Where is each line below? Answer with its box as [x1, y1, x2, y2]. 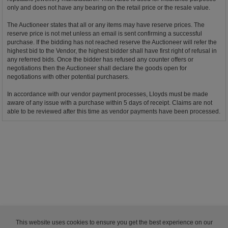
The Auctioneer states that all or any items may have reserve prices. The [7, 21, 205, 29]
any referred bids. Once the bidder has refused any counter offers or [7, 56, 193, 64]
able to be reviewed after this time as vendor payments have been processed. [7, 108, 220, 116]
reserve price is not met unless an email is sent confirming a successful [7, 30, 202, 38]
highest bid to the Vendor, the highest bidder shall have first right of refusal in [7, 47, 217, 55]
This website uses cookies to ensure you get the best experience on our [15, 219, 213, 226]
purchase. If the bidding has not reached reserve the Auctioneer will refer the [7, 39, 217, 46]
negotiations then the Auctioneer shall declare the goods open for [7, 65, 187, 72]
